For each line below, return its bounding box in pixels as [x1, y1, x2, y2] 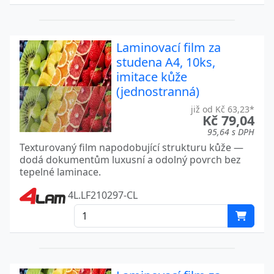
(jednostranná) [116, 83, 199, 100]
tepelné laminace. [20, 165, 101, 179]
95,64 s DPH [207, 125, 254, 138]
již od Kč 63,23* [191, 103, 254, 115]
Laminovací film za [116, 39, 221, 56]
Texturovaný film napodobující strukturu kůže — [20, 140, 243, 154]
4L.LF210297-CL [65, 188, 138, 202]
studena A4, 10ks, [116, 53, 215, 70]
